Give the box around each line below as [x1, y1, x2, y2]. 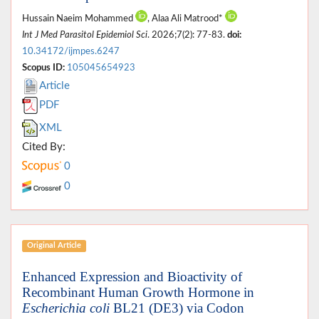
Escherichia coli [22, 300, 110, 315]
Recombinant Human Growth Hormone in [22, 284, 254, 300]
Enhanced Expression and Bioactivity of [22, 268, 242, 284]
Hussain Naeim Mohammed [22, 14, 135, 23]
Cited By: [22, 141, 66, 152]
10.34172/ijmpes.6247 [22, 46, 120, 56]
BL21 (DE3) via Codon [110, 300, 244, 315]
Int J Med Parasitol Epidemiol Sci [22, 30, 147, 39]
